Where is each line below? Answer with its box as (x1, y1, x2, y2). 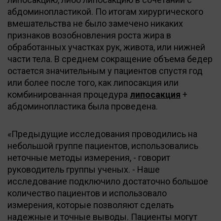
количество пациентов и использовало (7, 187, 167, 198)
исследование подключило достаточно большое (7, 176, 208, 186)
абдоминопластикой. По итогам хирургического (7, 6, 203, 17)
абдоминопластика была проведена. (7, 101, 158, 111)
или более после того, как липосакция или (7, 77, 179, 88)
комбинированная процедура (7, 89, 130, 100)
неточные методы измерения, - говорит (7, 152, 170, 163)
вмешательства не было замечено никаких (7, 18, 183, 29)
